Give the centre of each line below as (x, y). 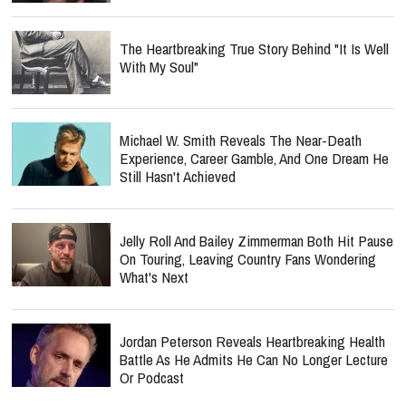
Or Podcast (152, 377)
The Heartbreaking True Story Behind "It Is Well (254, 48)
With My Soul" (159, 67)
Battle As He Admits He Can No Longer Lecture (254, 359)
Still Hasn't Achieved (178, 176)
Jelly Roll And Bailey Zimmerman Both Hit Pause (256, 241)
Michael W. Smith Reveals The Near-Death (241, 140)
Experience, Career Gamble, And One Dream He (254, 158)
